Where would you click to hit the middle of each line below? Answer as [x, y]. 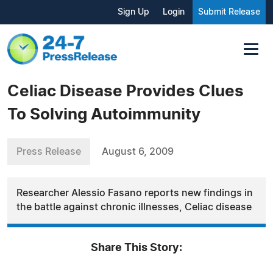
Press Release [49, 151]
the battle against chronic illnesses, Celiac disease [134, 207]
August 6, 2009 [138, 151]
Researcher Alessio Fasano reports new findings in [135, 193]
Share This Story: [136, 248]
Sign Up [133, 12]
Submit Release [229, 12]
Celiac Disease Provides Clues [126, 91]
